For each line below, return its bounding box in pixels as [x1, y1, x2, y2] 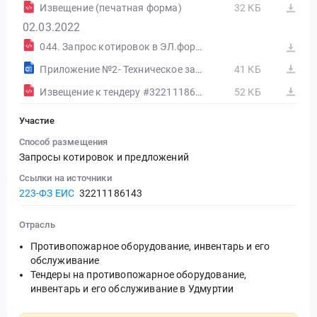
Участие [18, 115, 54, 126]
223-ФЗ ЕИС [18, 187, 75, 199]
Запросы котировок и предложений [18, 151, 189, 163]
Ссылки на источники [18, 172, 112, 183]
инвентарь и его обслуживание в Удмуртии [30, 282, 234, 294]
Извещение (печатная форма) [40, 2, 182, 13]
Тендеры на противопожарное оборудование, [30, 268, 247, 280]
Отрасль [18, 219, 55, 231]
